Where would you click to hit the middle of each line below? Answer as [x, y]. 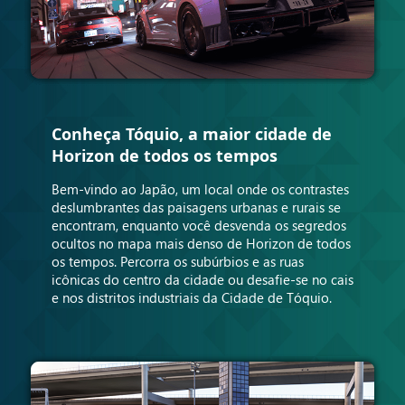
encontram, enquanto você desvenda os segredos [198, 225]
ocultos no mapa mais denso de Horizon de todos [201, 243]
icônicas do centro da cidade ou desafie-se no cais [202, 279]
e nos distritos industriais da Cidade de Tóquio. [191, 297]
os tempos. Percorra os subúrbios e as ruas [177, 261]
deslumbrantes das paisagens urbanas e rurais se [196, 207]
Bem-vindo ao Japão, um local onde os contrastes [200, 188]
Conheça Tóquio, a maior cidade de [191, 133]
